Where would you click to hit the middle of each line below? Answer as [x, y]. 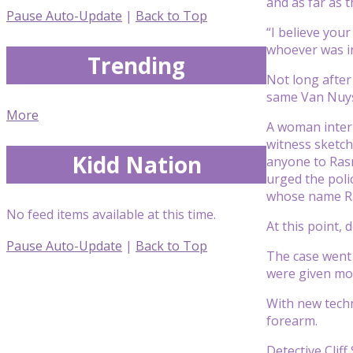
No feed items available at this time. [111, 214]
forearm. [292, 320]
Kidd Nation [136, 164]
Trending [136, 65]
